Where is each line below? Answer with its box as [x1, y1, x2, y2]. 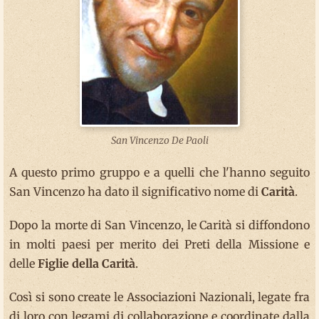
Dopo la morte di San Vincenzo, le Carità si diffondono [9, 217, 310, 232]
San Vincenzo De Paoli [110, 134, 209, 147]
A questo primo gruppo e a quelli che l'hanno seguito [9, 164, 310, 179]
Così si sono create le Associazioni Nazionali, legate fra [9, 289, 310, 304]
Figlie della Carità [38, 256, 135, 271]
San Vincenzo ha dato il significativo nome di [9, 184, 261, 199]
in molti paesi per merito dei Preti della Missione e [9, 236, 310, 251]
